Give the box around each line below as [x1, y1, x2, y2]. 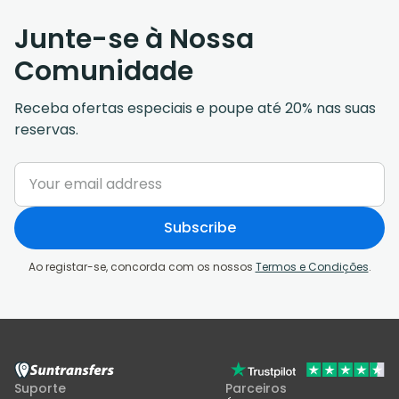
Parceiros [225, 379, 287, 397]
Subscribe [163, 216, 236, 238]
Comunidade [14, 52, 193, 90]
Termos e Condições [255, 258, 369, 274]
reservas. [14, 118, 78, 140]
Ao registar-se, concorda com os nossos [28, 258, 256, 274]
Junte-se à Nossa [14, 20, 254, 58]
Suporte [14, 379, 66, 397]
